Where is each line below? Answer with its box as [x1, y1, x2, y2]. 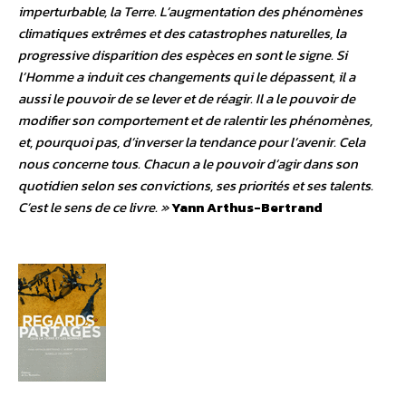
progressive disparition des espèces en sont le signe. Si [18, 44, 347, 66]
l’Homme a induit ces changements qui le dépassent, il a [18, 66, 355, 88]
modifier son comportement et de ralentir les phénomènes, [18, 110, 372, 131]
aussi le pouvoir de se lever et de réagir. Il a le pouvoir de [18, 88, 355, 110]
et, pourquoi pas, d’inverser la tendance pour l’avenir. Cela [18, 131, 365, 153]
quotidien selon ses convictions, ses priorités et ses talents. [18, 175, 373, 197]
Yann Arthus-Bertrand [171, 197, 323, 218]
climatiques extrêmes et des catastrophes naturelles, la [18, 23, 346, 44]
